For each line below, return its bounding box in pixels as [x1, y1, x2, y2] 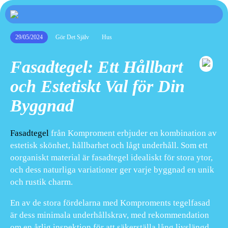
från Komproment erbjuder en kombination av [49, 128, 217, 138]
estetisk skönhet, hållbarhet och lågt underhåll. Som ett [10, 140, 208, 150]
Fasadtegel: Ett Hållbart [10, 57, 183, 76]
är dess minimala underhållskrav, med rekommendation [10, 210, 209, 220]
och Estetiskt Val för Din [10, 76, 185, 96]
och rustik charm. [10, 177, 73, 187]
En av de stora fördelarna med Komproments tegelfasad [10, 197, 210, 208]
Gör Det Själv [55, 34, 89, 41]
